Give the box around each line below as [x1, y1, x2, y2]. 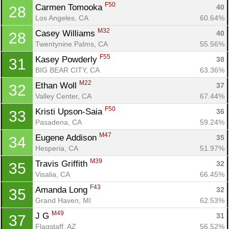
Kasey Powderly [35, 54, 100, 64]
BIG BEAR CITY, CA [35, 65, 100, 74]
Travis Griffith [35, 158, 90, 169]
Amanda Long [35, 185, 90, 195]
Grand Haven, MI [35, 196, 91, 204]
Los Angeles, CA [35, 13, 88, 22]
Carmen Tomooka [35, 2, 105, 12]
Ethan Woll [35, 80, 79, 90]
